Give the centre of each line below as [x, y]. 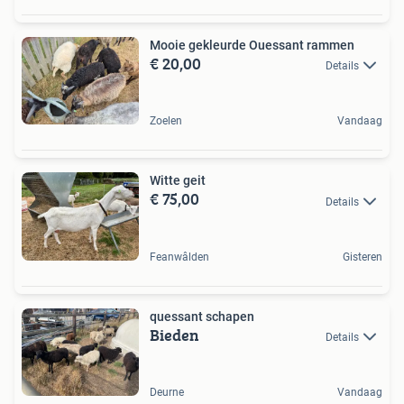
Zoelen [166, 121]
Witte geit [178, 181]
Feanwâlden [179, 257]
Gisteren [363, 257]
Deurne [167, 393]
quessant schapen [202, 316]
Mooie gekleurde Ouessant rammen [252, 45]
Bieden [174, 335]
